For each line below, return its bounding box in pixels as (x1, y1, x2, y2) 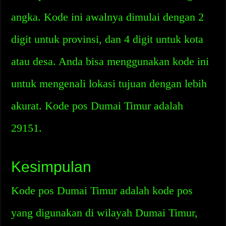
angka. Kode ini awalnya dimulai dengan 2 (11, 11, 204, 23)
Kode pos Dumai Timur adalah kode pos (11, 184, 193, 197)
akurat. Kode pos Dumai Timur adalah (11, 99, 184, 112)
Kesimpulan (11, 158, 92, 175)
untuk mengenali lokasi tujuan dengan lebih (11, 77, 207, 90)
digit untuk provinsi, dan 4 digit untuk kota (11, 33, 204, 45)
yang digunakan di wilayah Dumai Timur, (11, 206, 198, 219)
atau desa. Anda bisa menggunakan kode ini (11, 55, 209, 68)
